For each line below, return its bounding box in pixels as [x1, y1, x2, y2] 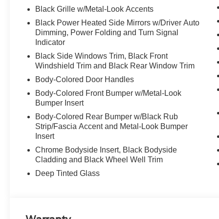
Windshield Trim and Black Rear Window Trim [35, 62, 195, 70]
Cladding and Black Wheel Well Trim [35, 155, 163, 164]
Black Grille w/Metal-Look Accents [35, 5, 154, 14]
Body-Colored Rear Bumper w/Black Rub [35, 112, 178, 121]
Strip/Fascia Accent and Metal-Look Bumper [35, 122, 188, 131]
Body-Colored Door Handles [35, 75, 134, 84]
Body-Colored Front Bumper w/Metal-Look [35, 89, 182, 98]
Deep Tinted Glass [35, 169, 100, 178]
